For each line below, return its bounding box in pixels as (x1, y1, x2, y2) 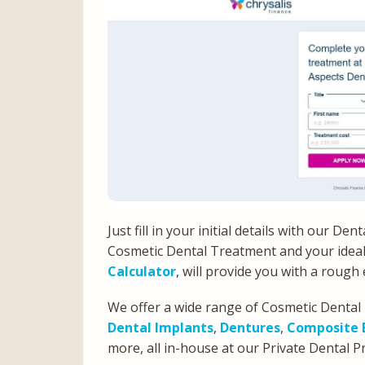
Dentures (220, 318, 280, 336)
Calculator (108, 262, 176, 280)
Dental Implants (108, 318, 213, 336)
